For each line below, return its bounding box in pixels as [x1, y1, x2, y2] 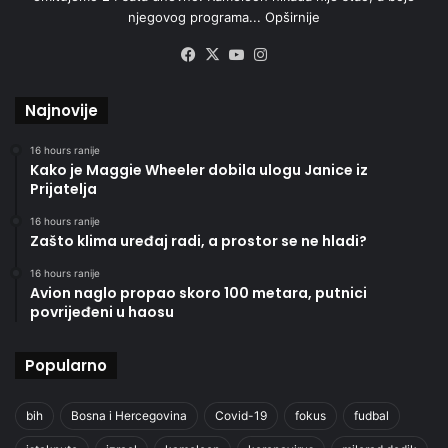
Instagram [272, 45, 342, 65]
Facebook [200, 45, 269, 65]
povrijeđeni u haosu [30, 302, 174, 323]
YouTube [248, 45, 310, 65]
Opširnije [265, 9, 320, 26]
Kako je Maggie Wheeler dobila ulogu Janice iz [30, 160, 368, 181]
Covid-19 [215, 408, 267, 424]
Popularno [25, 355, 107, 377]
